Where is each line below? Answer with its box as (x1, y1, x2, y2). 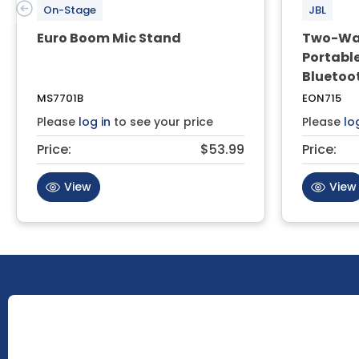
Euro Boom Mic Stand (37, 28, 181, 47)
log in (79, 113, 111, 130)
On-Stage (43, 2, 96, 18)
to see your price (111, 113, 213, 130)
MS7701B (37, 90, 83, 106)
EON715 (302, 90, 341, 106)
